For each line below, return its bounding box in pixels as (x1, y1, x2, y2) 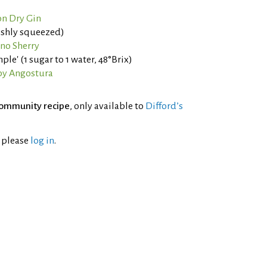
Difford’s (145, 101, 183, 111)
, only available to (70, 101, 145, 111)
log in (30, 135, 54, 146)
